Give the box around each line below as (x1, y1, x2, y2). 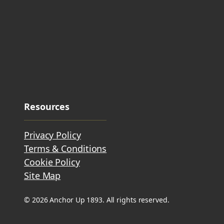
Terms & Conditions (24, 142, 107, 154)
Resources (24, 100, 70, 112)
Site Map (24, 169, 61, 181)
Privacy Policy (24, 128, 81, 141)
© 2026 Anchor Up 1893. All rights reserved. (24, 194, 169, 204)
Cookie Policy (24, 155, 80, 168)
